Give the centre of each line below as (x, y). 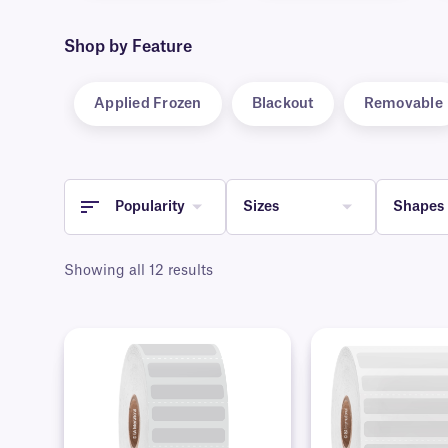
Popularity (150, 206)
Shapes (418, 206)
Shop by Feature (128, 47)
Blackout (282, 104)
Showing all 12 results (138, 271)
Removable (403, 104)
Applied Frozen (148, 104)
